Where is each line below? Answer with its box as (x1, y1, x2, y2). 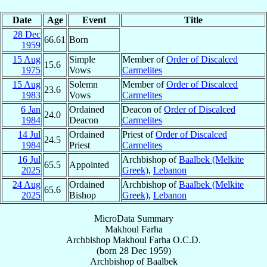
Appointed (69, 159, 109, 170)
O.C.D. (173, 234, 201, 245)
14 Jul (18, 129, 41, 139)
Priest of (122, 129, 156, 139)
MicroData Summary (94, 213, 173, 223)
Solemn (69, 79, 98, 89)
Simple (69, 54, 95, 64)
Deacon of (122, 104, 164, 114)
